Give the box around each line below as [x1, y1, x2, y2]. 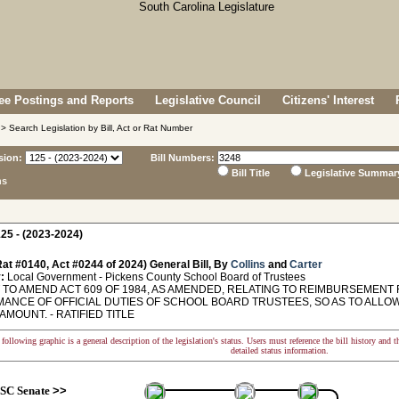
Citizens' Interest [282, 94, 374, 107]
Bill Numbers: [151, 152, 215, 163]
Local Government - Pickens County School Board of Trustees [4, 271, 305, 283]
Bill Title [232, 167, 270, 178]
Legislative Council [155, 94, 261, 107]
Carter [289, 258, 322, 271]
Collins [231, 258, 265, 271]
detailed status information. [231, 346, 329, 355]
